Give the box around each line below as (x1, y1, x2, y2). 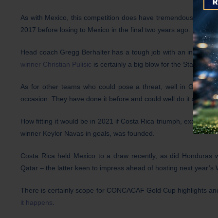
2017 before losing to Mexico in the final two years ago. (20, 26, 190, 34)
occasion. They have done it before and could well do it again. (20, 95, 211, 103)
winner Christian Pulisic (20, 60, 91, 69)
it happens (20, 199, 53, 207)
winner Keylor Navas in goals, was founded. (20, 129, 155, 138)
